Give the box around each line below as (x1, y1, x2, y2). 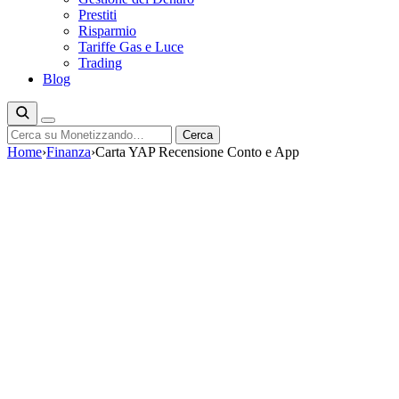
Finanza (46, 144, 91, 159)
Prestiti (78, 7, 117, 22)
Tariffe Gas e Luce (78, 39, 183, 54)
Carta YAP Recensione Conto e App (95, 144, 299, 159)
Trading (78, 55, 122, 70)
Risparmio (78, 23, 136, 38)
